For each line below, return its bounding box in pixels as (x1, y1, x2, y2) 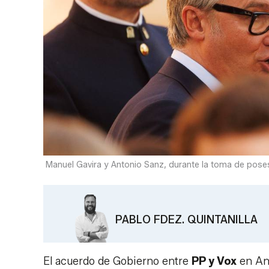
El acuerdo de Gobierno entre (43, 254, 192, 268)
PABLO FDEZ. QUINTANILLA (115, 213, 258, 226)
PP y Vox (192, 254, 237, 268)
